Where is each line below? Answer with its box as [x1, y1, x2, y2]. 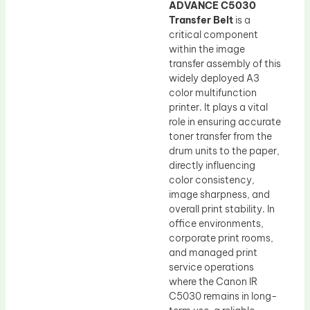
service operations [169, 260, 254, 273]
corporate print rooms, [169, 231, 273, 244]
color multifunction [169, 86, 257, 99]
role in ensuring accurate [169, 115, 281, 128]
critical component [169, 28, 258, 41]
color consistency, [169, 173, 255, 186]
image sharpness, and [169, 188, 270, 201]
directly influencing [169, 158, 255, 172]
